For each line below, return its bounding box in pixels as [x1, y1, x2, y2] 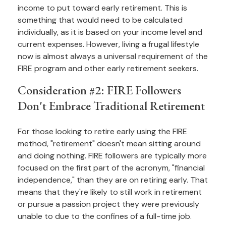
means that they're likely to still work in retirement [18, 187, 202, 198]
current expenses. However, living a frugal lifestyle [18, 39, 199, 50]
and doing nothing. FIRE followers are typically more [18, 150, 207, 161]
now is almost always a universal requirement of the [18, 51, 208, 62]
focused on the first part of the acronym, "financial [18, 162, 205, 174]
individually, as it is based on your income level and [18, 27, 202, 38]
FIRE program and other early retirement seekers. [18, 63, 198, 74]
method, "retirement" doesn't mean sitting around [18, 138, 201, 149]
